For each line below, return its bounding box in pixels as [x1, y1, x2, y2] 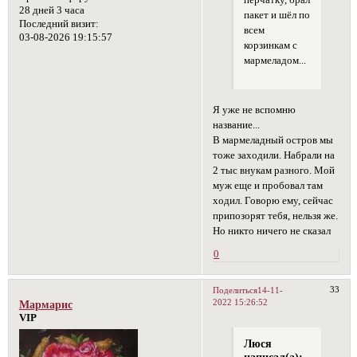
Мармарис [18, 297, 73, 311]
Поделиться [213, 285, 258, 296]
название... [213, 120, 261, 131]
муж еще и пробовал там [213, 180, 324, 192]
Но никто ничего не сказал [213, 226, 331, 237]
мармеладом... [243, 55, 306, 66]
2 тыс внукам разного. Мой [213, 165, 335, 177]
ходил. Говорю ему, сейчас [213, 195, 334, 207]
